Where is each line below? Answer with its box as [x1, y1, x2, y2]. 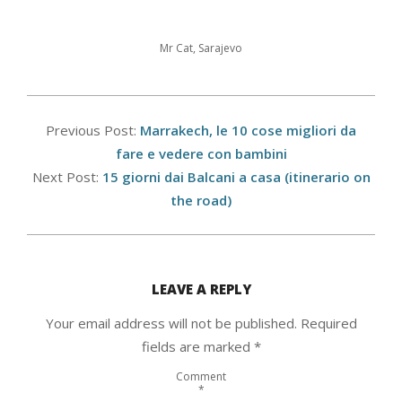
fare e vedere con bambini [115, 144, 287, 163]
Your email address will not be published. [45, 314, 297, 333]
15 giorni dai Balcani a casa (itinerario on [101, 168, 371, 187]
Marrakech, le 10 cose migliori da [140, 121, 356, 140]
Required [300, 314, 357, 333]
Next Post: [31, 168, 102, 187]
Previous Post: [46, 121, 140, 140]
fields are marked [141, 337, 254, 356]
